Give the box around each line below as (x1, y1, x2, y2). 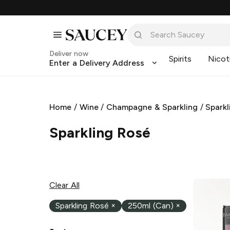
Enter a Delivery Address (49, 58, 145, 68)
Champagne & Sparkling (106, 102, 198, 112)
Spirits (169, 54, 192, 64)
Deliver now (49, 49, 88, 58)
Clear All (49, 180, 80, 190)
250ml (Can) (127, 201, 174, 211)
